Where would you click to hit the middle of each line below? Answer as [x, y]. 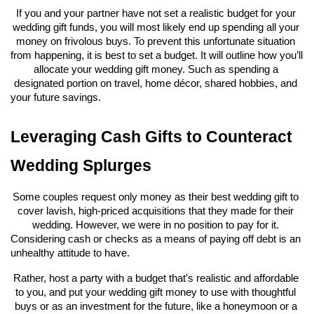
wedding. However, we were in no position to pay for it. [156, 225]
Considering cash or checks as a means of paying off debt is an [156, 239]
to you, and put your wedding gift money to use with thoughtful [156, 293]
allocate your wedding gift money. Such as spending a [156, 70]
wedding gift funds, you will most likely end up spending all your [156, 28]
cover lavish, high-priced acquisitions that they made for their [156, 211]
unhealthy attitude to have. [70, 253]
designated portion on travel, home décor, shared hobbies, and [156, 84]
